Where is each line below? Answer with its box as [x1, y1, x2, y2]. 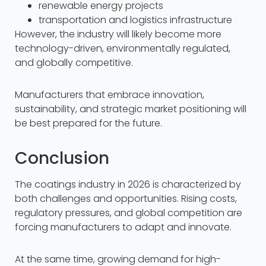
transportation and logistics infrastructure [39, 13, 232, 27]
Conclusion [15, 147, 109, 170]
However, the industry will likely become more [15, 27, 221, 42]
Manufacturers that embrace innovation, [15, 88, 204, 102]
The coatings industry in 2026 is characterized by [15, 178, 241, 192]
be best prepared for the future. [15, 116, 162, 131]
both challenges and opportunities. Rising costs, [15, 192, 237, 206]
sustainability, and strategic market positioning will [15, 102, 246, 116]
